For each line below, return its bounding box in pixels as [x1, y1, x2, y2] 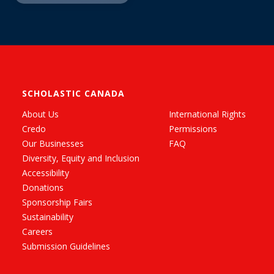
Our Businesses [22, 138, 84, 150]
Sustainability [22, 211, 73, 223]
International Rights [169, 108, 246, 120]
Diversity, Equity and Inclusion [22, 152, 139, 165]
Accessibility [22, 167, 69, 179]
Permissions [169, 123, 217, 135]
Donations [22, 182, 64, 194]
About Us [22, 108, 59, 120]
